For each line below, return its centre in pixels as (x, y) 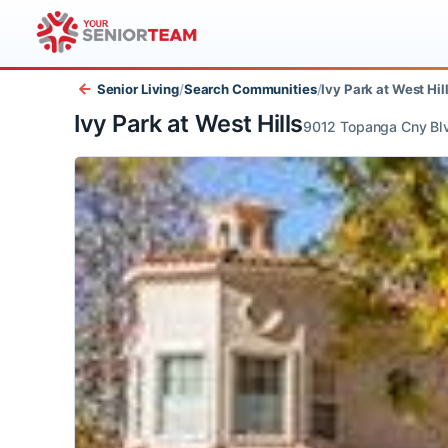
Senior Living (146, 95)
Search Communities (266, 95)
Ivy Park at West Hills (200, 132)
